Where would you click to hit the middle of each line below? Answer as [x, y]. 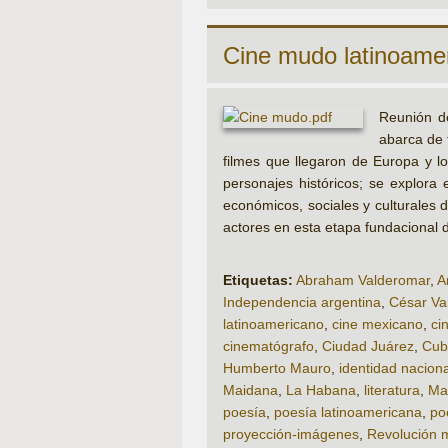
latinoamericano [273, 324]
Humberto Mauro [277, 368]
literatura [392, 390]
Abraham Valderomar [363, 280]
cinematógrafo [268, 346]
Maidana [250, 390]
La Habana [321, 390]
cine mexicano [377, 324]
